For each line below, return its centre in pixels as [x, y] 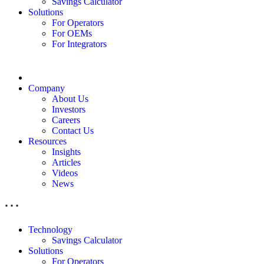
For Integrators [79, 44]
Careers [66, 120]
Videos [65, 173]
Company [47, 88]
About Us [70, 98]
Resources [47, 141]
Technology [50, 229]
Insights [66, 151]
